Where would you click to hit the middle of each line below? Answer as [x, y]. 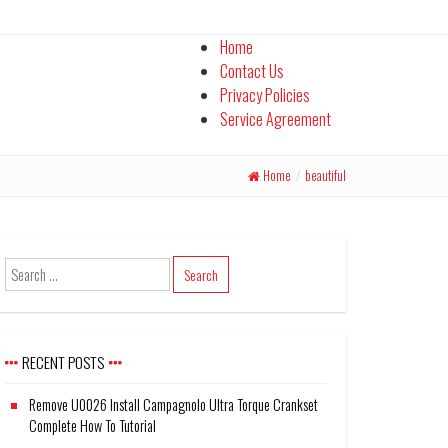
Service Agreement [275, 119]
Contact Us [252, 71]
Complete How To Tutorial [93, 425]
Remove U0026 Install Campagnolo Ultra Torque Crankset [174, 404]
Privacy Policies [265, 95]
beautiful [325, 175]
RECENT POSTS [63, 361]
